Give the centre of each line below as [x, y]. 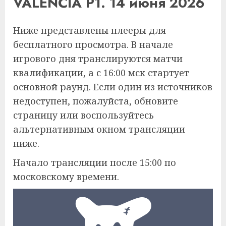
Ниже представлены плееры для [90, 30]
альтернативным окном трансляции [99, 129]
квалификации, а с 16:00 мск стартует [101, 72]
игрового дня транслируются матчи [98, 58]
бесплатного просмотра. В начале [93, 44]
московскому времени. [66, 176]
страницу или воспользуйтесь [83, 115]
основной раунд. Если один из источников [113, 87]
